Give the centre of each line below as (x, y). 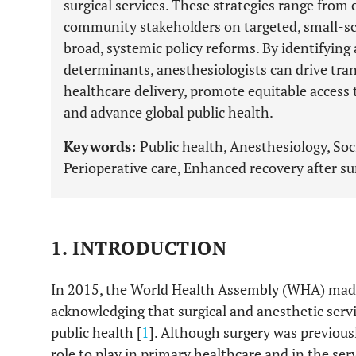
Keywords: (102, 146)
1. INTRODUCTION (139, 248)
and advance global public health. (168, 112)
